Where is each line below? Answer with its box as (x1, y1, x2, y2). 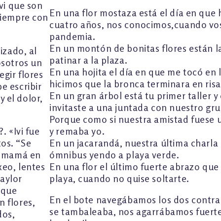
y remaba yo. (49, 125, 105, 137)
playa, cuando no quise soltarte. (49, 172, 189, 184)
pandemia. (49, 30, 96, 42)
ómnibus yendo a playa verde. (49, 148, 180, 161)
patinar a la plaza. (49, 54, 128, 66)
